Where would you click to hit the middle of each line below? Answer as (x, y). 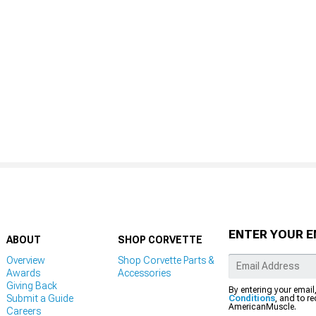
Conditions (252, 298)
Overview (26, 261)
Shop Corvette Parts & (166, 261)
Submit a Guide (40, 299)
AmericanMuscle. (262, 306)
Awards (23, 273)
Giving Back (32, 286)
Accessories (144, 273)
